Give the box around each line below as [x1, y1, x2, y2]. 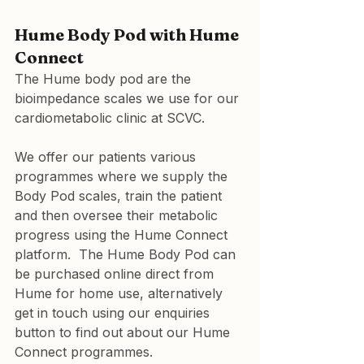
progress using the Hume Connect [15, 226, 232, 243]
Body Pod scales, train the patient [15, 187, 226, 204]
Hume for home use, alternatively [15, 284, 227, 301]
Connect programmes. [15, 343, 153, 360]
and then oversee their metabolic [15, 206, 222, 223]
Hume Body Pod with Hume [15, 24, 242, 45]
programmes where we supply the [15, 167, 232, 184]
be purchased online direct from [15, 265, 218, 282]
